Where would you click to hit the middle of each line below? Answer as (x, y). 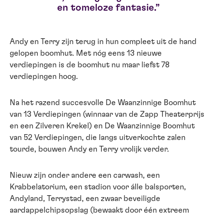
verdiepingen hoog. (44, 77)
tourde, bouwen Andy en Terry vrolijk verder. (89, 149)
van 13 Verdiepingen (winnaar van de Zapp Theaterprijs (107, 115)
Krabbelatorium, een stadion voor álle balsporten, (98, 187)
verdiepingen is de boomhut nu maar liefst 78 (90, 65)
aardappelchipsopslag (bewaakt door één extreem (99, 210)
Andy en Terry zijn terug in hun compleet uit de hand (103, 42)
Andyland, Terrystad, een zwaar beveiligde (85, 199)
